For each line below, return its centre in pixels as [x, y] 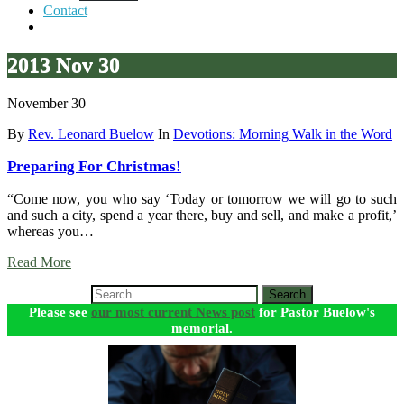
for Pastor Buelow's [315, 311]
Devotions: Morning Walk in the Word [283, 133]
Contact [65, 10]
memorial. [202, 327]
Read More [39, 262]
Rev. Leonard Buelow [91, 133]
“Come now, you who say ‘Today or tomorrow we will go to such [202, 198]
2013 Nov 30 [64, 64]
